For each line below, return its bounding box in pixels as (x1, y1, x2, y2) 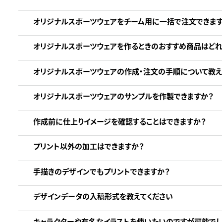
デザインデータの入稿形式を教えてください (33, 191, 173, 202)
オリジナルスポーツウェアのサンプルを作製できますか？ (33, 91, 213, 102)
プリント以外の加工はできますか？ (33, 141, 144, 152)
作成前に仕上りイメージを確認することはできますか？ (33, 115, 206, 126)
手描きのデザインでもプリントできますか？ (33, 166, 169, 176)
